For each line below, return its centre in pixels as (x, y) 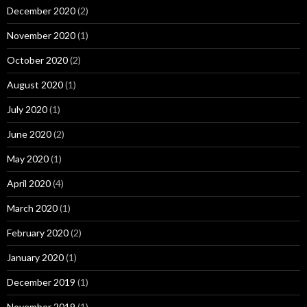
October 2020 (37, 60)
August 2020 (35, 84)
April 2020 (29, 183)
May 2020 (28, 158)
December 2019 (41, 282)
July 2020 (27, 109)
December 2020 (41, 10)
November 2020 (41, 35)
